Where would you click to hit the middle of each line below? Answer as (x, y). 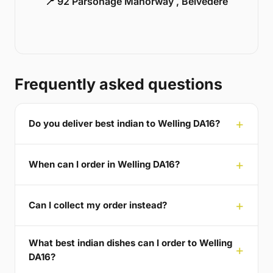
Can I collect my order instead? (98, 205)
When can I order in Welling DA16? (104, 165)
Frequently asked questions (119, 84)
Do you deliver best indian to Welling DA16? (124, 124)
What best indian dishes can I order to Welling (130, 243)
